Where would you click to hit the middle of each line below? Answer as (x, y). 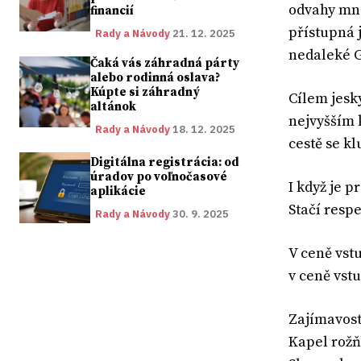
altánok (114, 107)
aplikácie (118, 191)
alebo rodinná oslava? (156, 78)
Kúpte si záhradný (145, 93)
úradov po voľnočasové (159, 176)
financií (112, 11)
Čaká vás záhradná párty (165, 64)
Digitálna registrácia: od (165, 162)
